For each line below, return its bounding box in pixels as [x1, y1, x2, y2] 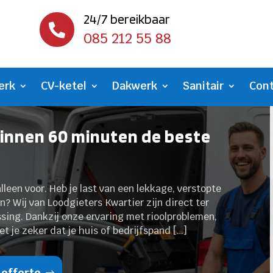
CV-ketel [41, 79, 87, 93]
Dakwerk [112, 79, 157, 93]
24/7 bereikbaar [83, 11, 170, 27]
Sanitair [183, 79, 224, 93]
